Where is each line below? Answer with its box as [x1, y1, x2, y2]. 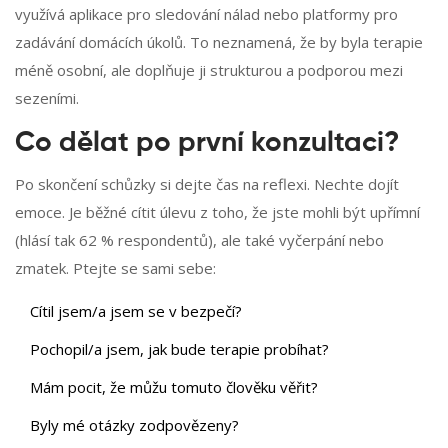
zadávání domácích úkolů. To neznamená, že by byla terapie [15, 32, 423, 53]
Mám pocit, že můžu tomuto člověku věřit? [30, 377, 318, 398]
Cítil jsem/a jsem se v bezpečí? [30, 301, 242, 322]
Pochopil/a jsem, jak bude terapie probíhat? [30, 339, 329, 360]
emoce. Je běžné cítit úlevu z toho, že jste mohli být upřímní [15, 202, 420, 223]
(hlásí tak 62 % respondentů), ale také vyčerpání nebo [15, 230, 384, 251]
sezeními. [15, 88, 79, 109]
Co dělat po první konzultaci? [15, 129, 399, 158]
